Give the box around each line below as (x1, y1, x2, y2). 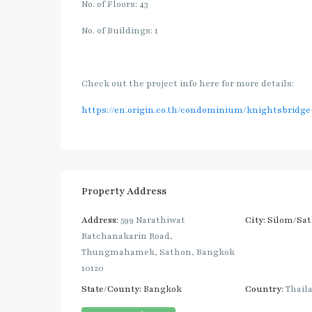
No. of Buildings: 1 (81, 24, 158, 36)
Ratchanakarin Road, (81, 230, 173, 242)
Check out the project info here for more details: (81, 77, 294, 89)
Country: (244, 283, 283, 295)
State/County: (81, 283, 141, 295)
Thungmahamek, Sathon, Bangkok (81, 246, 235, 258)
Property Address (81, 184, 166, 198)
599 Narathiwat (118, 214, 185, 226)
